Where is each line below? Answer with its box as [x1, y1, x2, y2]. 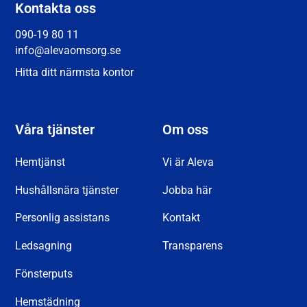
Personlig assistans [15, 212, 110, 225]
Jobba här [162, 184, 212, 197]
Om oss [162, 121, 209, 138]
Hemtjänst [15, 156, 66, 169]
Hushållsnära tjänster [15, 184, 119, 197]
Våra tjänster [15, 121, 95, 138]
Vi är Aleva [162, 156, 214, 169]
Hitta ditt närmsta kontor [15, 66, 134, 79]
